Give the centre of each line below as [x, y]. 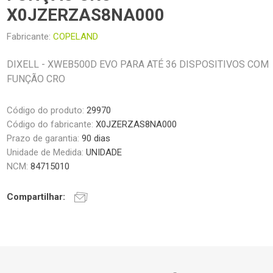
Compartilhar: [36, 197]
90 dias [96, 139]
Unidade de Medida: [47, 153]
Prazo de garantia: [44, 139]
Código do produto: [46, 111]
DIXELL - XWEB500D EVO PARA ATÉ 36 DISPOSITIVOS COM [138, 65]
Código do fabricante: [50, 125]
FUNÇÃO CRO [36, 79]
